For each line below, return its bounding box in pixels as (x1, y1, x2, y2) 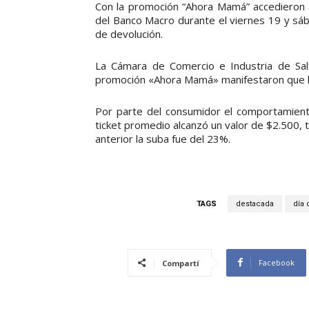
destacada (236, 199, 274, 208)
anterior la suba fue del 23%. (95, 131, 230, 146)
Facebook (259, 257, 295, 268)
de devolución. (95, 26, 163, 41)
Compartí (162, 257, 199, 268)
